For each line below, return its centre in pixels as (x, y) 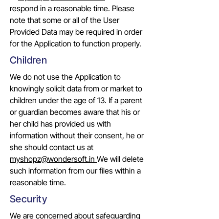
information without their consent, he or (77, 135)
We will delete (120, 159)
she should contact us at (52, 147)
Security (29, 199)
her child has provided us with (60, 124)
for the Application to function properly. (76, 44)
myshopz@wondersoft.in (52, 159)
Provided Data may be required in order (76, 32)
